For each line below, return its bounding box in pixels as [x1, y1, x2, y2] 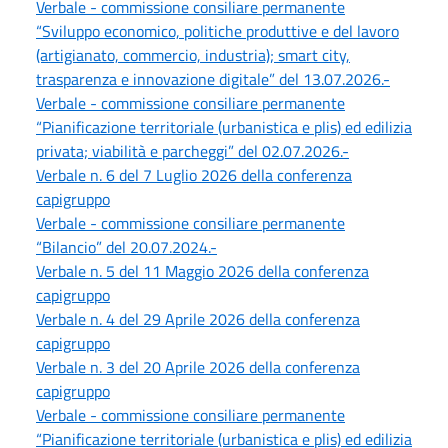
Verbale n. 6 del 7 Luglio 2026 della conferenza [36, 162, 352, 187]
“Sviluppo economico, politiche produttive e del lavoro [36, 18, 399, 43]
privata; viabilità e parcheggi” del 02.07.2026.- [36, 138, 349, 163]
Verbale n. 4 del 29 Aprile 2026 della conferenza [36, 306, 360, 331]
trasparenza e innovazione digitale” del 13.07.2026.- [36, 66, 390, 91]
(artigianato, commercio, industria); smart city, [36, 42, 350, 67]
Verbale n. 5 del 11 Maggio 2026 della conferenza [36, 258, 369, 283]
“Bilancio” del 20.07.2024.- [36, 234, 217, 259]
